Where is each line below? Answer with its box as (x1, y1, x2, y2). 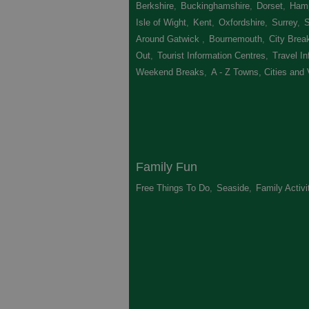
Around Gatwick (136, 34, 202, 44)
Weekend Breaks (136, 67, 204, 77)
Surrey (272, 17, 297, 28)
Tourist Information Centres (157, 50, 266, 61)
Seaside (217, 183, 249, 193)
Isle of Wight (136, 17, 186, 28)
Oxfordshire (219, 17, 265, 28)
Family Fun (136, 160, 197, 174)
